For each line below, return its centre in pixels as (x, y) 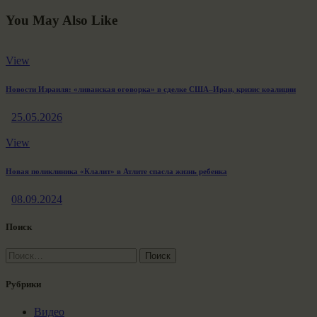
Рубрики (23, 284)
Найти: (22, 254)
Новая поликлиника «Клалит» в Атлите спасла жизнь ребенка (116, 171)
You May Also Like (62, 21)
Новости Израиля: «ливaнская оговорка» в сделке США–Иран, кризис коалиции (151, 89)
